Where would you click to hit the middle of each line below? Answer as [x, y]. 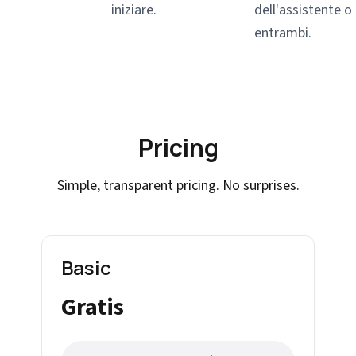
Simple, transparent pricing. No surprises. [178, 186]
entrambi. [283, 33]
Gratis [93, 307]
